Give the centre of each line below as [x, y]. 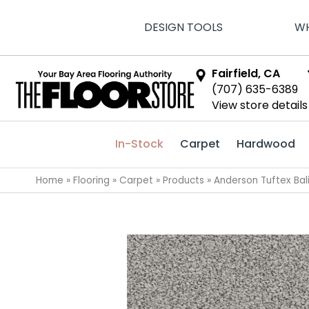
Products [183, 180]
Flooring [91, 180]
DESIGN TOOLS [183, 27]
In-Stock [139, 144]
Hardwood [266, 144]
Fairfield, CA [246, 73]
